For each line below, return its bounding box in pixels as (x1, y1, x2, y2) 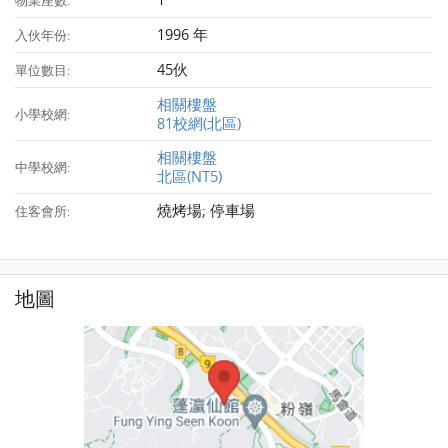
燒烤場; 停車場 (157, 200, 256, 221)
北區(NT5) (157, 166, 223, 187)
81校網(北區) (157, 113, 242, 134)
